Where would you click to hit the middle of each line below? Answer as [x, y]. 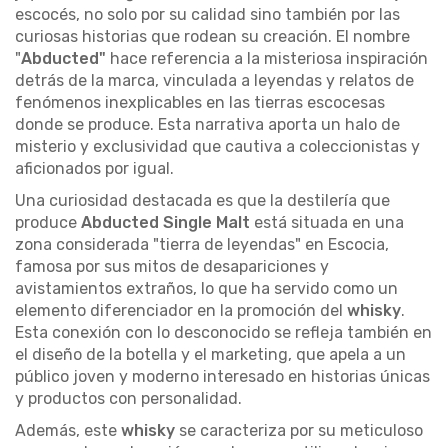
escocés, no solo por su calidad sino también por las [207, 14]
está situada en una [329, 222]
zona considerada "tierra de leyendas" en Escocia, [202, 244]
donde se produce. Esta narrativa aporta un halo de [207, 124]
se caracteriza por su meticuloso [301, 430]
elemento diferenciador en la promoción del [181, 310]
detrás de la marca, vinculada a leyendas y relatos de [214, 80]
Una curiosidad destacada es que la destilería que [202, 200]
